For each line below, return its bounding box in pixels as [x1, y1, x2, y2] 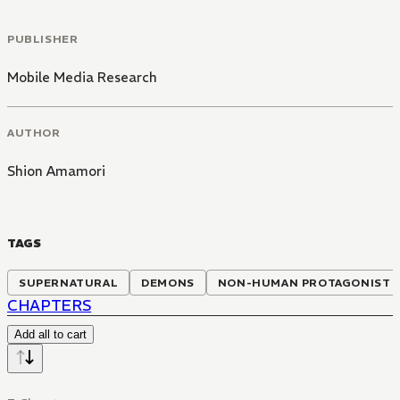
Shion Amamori [7, 162, 105, 180]
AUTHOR [7, 126, 61, 140]
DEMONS [141, 275, 195, 289]
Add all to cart [14, 328, 87, 342]
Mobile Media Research [7, 68, 157, 86]
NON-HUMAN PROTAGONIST [217, 275, 391, 289]
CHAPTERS [7, 296, 92, 316]
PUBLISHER [7, 31, 79, 46]
